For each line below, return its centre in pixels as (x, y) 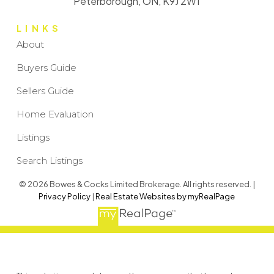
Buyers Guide (46, 68)
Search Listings (49, 161)
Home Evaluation (55, 114)
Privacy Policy (65, 196)
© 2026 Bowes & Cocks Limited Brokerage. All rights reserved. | (137, 184)
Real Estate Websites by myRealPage (165, 196)
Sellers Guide (45, 91)
